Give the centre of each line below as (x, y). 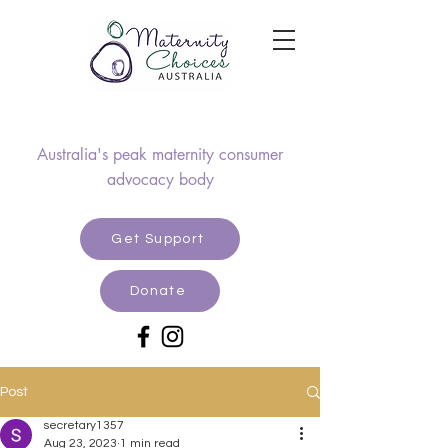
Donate (158, 291)
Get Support (158, 239)
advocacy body (160, 179)
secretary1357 (84, 425)
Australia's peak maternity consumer (160, 154)
